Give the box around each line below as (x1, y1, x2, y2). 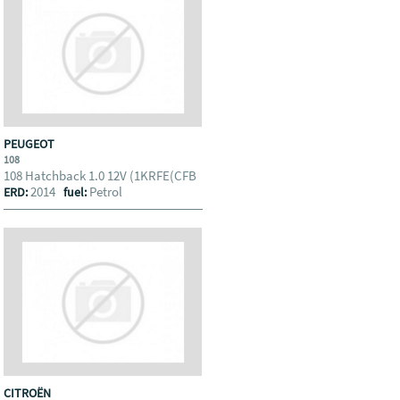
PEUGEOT (4, 136, 58, 152)
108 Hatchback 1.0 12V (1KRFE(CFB (4, 167, 200, 184)
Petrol (89, 183, 123, 200)
